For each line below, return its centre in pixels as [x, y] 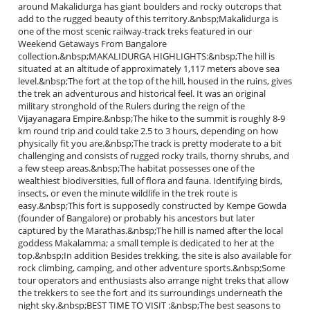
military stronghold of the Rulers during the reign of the [131, 106]
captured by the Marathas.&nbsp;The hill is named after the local [151, 230]
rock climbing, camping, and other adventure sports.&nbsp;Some [152, 268]
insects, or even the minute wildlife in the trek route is [128, 193]
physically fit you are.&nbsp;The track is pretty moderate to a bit [150, 143]
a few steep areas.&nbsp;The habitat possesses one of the [136, 168]
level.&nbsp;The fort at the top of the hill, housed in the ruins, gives [155, 81]
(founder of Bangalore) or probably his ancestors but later [136, 218]
